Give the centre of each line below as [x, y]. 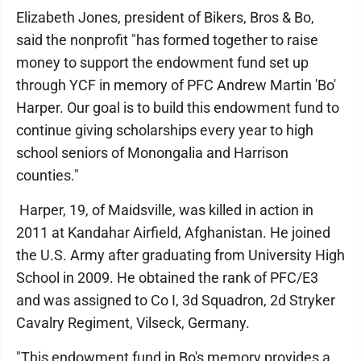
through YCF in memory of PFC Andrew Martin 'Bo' [176, 85]
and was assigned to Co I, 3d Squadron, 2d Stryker [176, 300]
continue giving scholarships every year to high [165, 130]
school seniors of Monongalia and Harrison [152, 152]
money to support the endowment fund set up [162, 62]
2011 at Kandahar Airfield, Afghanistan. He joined [173, 232]
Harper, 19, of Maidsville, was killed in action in [165, 210]
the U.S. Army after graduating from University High [180, 255]
